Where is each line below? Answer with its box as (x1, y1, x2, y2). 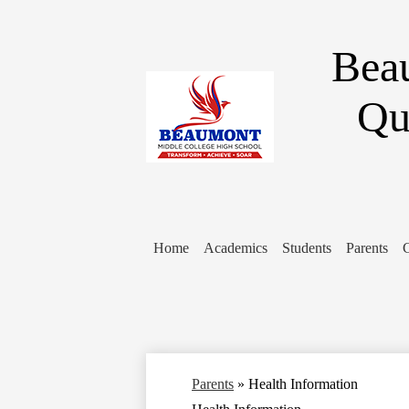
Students (282, 240, 331, 256)
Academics (204, 240, 267, 256)
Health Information (248, 376, 358, 392)
